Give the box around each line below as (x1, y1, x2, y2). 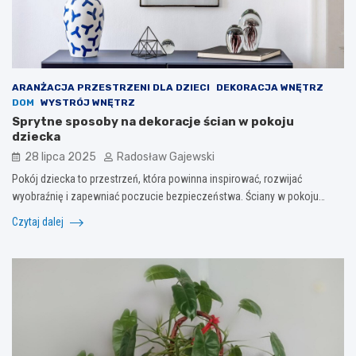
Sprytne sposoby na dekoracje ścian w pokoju (12, 114, 294, 129)
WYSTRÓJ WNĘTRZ (41, 96, 135, 108)
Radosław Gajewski (117, 149, 215, 164)
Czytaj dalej (12, 215, 66, 228)
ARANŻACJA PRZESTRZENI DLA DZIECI (12, 81, 210, 93)
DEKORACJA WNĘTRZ (216, 81, 323, 93)
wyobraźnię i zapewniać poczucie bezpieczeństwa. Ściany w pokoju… (12, 189, 325, 203)
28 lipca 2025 (25, 149, 96, 164)
